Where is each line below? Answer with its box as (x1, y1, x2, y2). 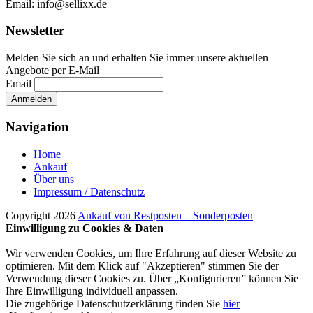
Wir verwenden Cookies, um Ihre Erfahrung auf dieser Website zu (6, 247, 296, 259)
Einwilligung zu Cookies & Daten (6, 221, 163, 234)
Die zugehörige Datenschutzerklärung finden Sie (6, 297, 223, 310)
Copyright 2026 (6, 209, 78, 221)
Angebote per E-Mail (6, 64, 99, 77)
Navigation (6, 119, 69, 134)
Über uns (34, 173, 74, 185)
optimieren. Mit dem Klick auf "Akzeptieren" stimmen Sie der (6, 259, 279, 272)
